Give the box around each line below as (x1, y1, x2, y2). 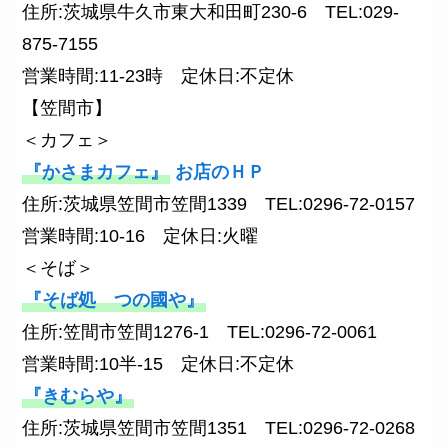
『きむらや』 (24, 386, 133, 407)
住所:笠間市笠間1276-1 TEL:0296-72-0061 (22, 322, 378, 343)
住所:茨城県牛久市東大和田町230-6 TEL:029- (22, 2, 400, 23)
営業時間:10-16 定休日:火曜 (22, 226, 259, 247)
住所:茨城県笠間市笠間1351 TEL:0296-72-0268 (22, 418, 416, 439)
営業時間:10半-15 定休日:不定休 (22, 354, 295, 375)
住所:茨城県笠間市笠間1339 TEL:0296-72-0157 (22, 194, 416, 215)
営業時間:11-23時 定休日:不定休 (22, 66, 295, 87)
